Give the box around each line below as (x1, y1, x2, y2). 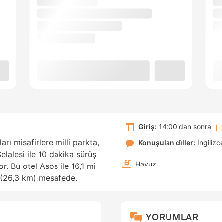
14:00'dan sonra (157, 122, 211, 131)
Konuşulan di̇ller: (138, 138, 195, 147)
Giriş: (138, 122, 157, 131)
